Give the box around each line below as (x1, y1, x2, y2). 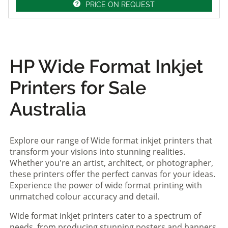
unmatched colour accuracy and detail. (10, 190, 159, 202)
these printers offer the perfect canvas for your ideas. (10, 168, 215, 180)
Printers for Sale (10, 76, 146, 98)
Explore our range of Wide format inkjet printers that (10, 134, 212, 146)
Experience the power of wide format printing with (10, 179, 202, 191)
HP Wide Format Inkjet (10, 55, 203, 77)
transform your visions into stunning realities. (10, 146, 185, 157)
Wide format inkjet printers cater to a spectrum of (10, 210, 201, 221)
